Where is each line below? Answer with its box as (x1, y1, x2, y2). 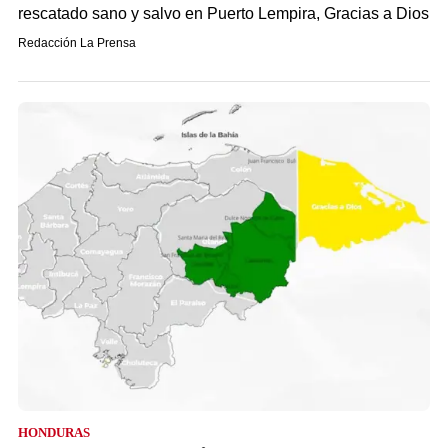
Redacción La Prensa (18, 36, 136, 50)
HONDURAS (18, 425, 90, 440)
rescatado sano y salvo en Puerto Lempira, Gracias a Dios (18, 5, 429, 22)
